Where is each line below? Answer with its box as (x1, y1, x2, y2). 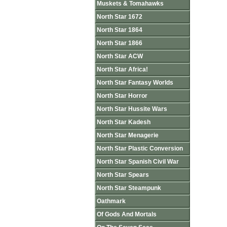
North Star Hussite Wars (97, 105, 167, 112)
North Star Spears (97, 171, 149, 178)
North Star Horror (97, 92, 147, 99)
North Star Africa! (97, 66, 148, 73)
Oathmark (97, 198, 126, 205)
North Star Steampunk (97, 184, 161, 192)
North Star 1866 (97, 40, 142, 47)
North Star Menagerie (97, 132, 159, 139)
